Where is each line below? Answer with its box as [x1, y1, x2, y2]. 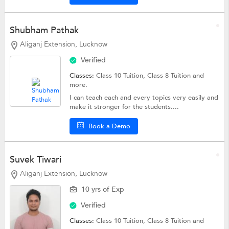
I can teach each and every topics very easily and [70, 93, 219, 102]
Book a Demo [88, 121, 131, 131]
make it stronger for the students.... [70, 102, 179, 111]
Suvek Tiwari [9, 153, 61, 167]
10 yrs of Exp [81, 185, 125, 195]
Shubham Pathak [9, 24, 79, 37]
